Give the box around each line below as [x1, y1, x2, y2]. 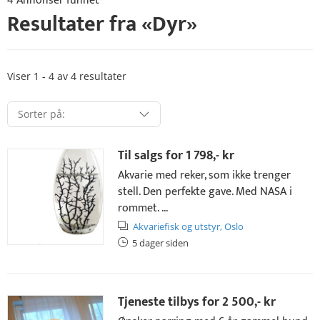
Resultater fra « [7, 6, 152, 42]
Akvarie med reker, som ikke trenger [118, 166, 291, 185]
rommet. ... [118, 199, 168, 218]
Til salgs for [118, 145, 186, 166]
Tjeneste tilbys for [118, 291, 222, 313]
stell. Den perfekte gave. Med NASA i [118, 182, 292, 201]
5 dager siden [132, 236, 189, 249]
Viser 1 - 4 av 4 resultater [7, 69, 126, 83]
